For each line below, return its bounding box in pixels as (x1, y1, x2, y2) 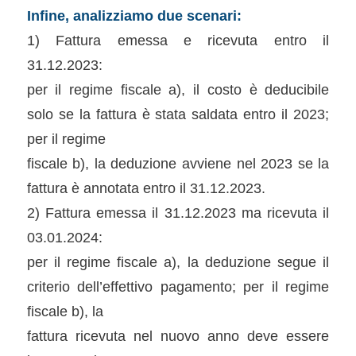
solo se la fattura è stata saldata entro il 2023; (26, 105, 330, 122)
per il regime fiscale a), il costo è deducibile (26, 80, 330, 98)
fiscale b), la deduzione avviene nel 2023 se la (26, 154, 330, 172)
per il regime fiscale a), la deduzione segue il (26, 253, 330, 270)
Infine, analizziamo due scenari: (26, 6, 242, 24)
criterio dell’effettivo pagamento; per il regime (26, 277, 330, 295)
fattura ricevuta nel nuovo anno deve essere (26, 327, 330, 344)
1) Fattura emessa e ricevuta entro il (26, 31, 330, 48)
